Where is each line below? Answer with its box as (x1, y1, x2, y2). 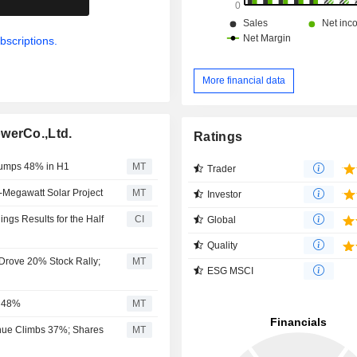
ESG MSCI (207, 265, 254, 277)
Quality (207, 239, 238, 251)
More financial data (202, 74, 286, 86)
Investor (207, 188, 242, 200)
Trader (207, 163, 237, 175)
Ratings (194, 129, 243, 143)
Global (207, 214, 237, 226)
